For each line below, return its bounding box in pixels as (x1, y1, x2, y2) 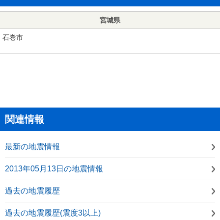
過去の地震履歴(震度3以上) (5, 208, 101, 217)
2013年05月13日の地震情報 (5, 164, 103, 173)
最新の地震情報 (5, 142, 60, 151)
